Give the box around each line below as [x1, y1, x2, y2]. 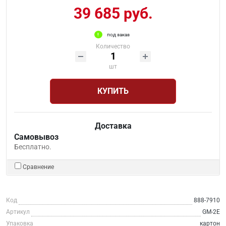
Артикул [6, 208, 30, 215]
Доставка [94, 121, 132, 131]
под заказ [106, 31, 130, 37]
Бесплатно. [14, 142, 51, 151]
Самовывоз [14, 132, 59, 142]
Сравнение [23, 163, 54, 171]
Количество [96, 42, 130, 50]
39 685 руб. [73, 4, 153, 22]
